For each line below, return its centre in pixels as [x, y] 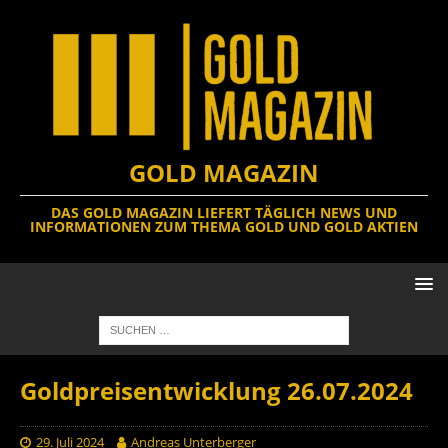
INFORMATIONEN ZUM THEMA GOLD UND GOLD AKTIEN [224, 226]
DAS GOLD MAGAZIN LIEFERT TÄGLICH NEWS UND [224, 212]
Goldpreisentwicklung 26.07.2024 [216, 390]
